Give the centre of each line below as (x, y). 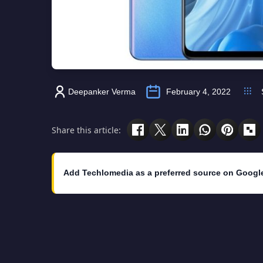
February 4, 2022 (198, 92)
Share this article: (86, 130)
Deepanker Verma (102, 92)
